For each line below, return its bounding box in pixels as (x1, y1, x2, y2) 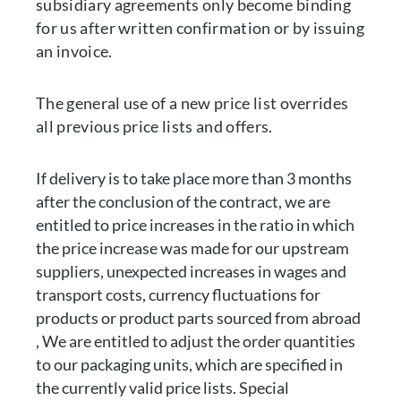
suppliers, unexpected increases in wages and (36, 261, 346, 281)
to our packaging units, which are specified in (36, 354, 343, 374)
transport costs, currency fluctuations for (36, 285, 320, 304)
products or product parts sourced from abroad (36, 308, 361, 328)
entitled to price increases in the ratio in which (36, 215, 354, 235)
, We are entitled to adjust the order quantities (36, 331, 355, 351)
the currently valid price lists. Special (36, 378, 289, 397)
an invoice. (36, 41, 113, 61)
